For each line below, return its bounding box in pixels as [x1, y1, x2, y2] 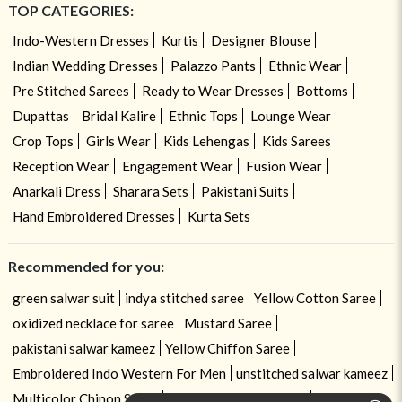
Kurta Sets [187, 207, 250, 224]
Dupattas [12, 107, 69, 124]
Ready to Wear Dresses [141, 82, 284, 99]
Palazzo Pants [170, 57, 256, 74]
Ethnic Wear [267, 57, 342, 74]
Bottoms [295, 82, 348, 99]
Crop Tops [12, 132, 74, 149]
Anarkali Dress [12, 182, 100, 199]
